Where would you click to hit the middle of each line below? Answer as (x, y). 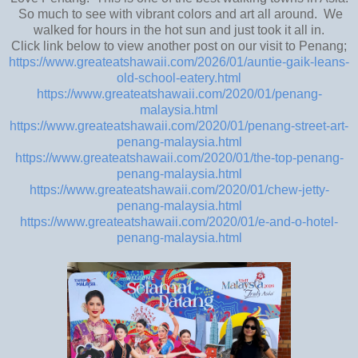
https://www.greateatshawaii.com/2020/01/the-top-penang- (179, 157)
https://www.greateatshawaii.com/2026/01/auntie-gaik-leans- (179, 62)
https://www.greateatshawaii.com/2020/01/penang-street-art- (179, 125)
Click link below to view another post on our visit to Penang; (179, 46)
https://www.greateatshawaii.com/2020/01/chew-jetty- (179, 189)
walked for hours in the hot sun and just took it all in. (179, 30)
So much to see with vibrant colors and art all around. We (179, 14)
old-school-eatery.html (179, 78)
